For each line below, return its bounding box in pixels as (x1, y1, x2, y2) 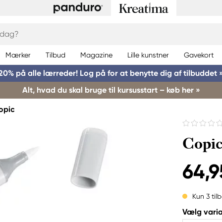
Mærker (5, 51, 31, 59)
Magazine (80, 51, 112, 59)
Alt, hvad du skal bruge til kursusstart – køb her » (22, 85, 200, 95)
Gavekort (184, 51, 214, 59)
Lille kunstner (127, 51, 169, 59)
